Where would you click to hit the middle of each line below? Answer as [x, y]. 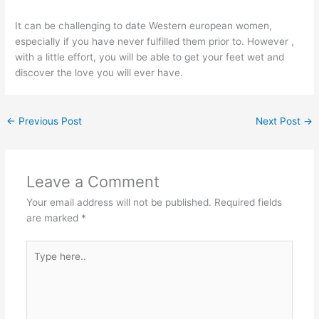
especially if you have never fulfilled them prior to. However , [155, 41]
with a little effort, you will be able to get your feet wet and [150, 57]
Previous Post [49, 121]
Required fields [248, 203]
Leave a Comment [93, 182]
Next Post [279, 121]
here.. [38, 263]
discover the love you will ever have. [99, 72]
